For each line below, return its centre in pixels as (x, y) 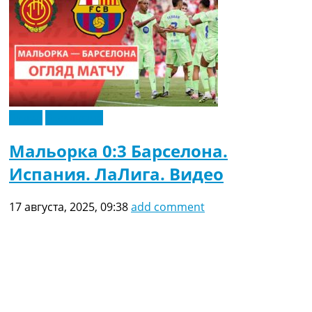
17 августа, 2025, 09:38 (69, 207)
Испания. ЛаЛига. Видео (116, 174)
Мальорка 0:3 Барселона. (118, 151)
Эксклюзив (74, 118)
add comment (168, 207)
